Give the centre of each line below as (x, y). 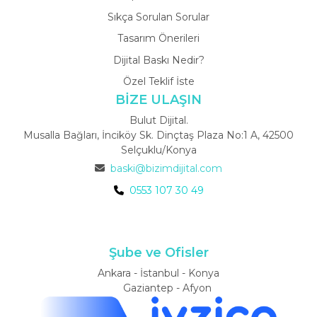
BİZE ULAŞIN (158, 100)
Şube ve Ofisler (158, 253)
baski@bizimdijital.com (166, 168)
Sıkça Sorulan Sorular (158, 17)
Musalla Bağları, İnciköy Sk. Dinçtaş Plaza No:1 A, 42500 (158, 136)
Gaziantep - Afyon (158, 288)
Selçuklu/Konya (158, 150)
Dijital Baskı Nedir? (158, 60)
